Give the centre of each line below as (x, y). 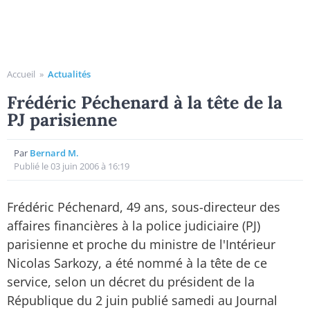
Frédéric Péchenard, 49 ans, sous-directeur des (144, 207)
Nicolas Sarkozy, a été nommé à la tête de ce (137, 263)
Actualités (69, 74)
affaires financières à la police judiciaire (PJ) (134, 226)
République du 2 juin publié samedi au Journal (142, 300)
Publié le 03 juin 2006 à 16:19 (72, 166)
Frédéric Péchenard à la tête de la (145, 102)
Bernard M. (54, 153)
